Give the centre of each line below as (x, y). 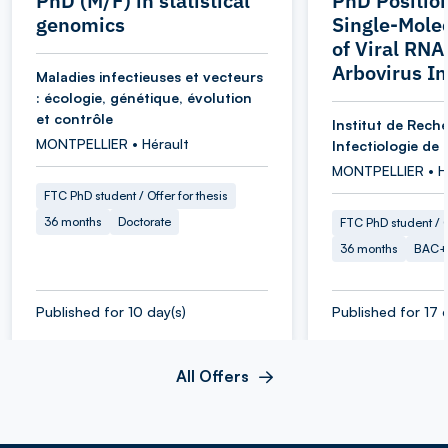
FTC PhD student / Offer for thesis (136, 195)
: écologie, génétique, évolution (144, 97)
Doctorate (144, 221)
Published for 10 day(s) (111, 311)
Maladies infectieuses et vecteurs (149, 76)
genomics (80, 24)
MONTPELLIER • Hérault (112, 143)
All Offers (212, 375)
